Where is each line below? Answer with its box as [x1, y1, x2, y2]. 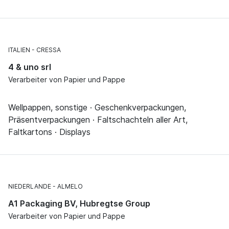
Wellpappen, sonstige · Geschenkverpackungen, [8, 102, 186, 113]
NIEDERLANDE [8, 182, 51, 191]
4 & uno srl [8, 62, 51, 73]
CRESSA [36, 46, 61, 54]
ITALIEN [8, 46, 30, 54]
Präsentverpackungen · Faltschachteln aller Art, [8, 114, 188, 125]
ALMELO [57, 182, 83, 191]
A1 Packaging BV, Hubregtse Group [8, 198, 150, 209]
